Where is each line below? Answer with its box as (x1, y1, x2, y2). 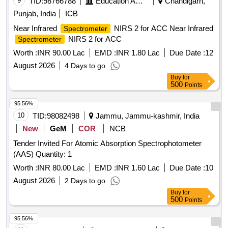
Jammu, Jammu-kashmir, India (94, 111, 199, 121)
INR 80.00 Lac (37, 163, 85, 173)
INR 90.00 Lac (37, 48, 85, 58)
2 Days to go (65, 177, 105, 185)
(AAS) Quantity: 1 (36, 150, 72, 159)
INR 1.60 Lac (116, 163, 160, 173)
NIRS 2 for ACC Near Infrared (112, 24, 213, 33)
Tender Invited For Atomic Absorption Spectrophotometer (13, 139, 202, 148)
